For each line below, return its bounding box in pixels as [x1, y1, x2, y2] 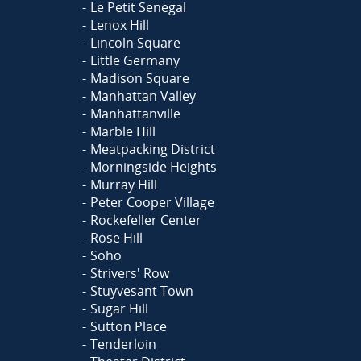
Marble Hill [89, 122, 156, 141]
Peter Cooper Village [89, 193, 214, 212]
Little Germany [89, 52, 180, 70]
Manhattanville [89, 105, 180, 123]
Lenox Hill [89, 16, 149, 35]
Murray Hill [89, 176, 157, 194]
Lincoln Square [89, 34, 180, 52]
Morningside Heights [89, 158, 217, 176]
